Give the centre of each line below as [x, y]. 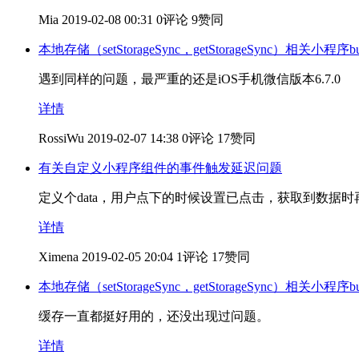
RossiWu [61, 138]
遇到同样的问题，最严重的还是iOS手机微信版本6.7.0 [190, 79]
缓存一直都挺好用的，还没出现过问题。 [154, 316]
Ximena [58, 256]
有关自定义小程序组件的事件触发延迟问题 [160, 167]
